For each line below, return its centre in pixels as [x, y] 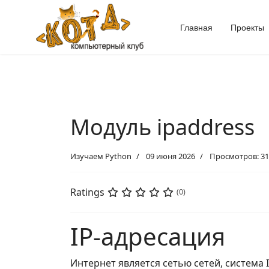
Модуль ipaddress [162, 127]
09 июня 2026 [171, 156]
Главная [197, 27]
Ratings [87, 192]
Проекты [248, 27]
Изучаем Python [101, 156]
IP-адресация [148, 236]
